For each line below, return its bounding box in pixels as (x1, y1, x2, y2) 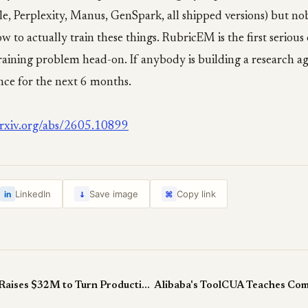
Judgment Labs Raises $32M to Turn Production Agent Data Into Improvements (142, 280, 150, 291)
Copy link (177, 188, 216, 199)
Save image (89, 188, 138, 199)
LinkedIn (15, 188, 51, 199)
